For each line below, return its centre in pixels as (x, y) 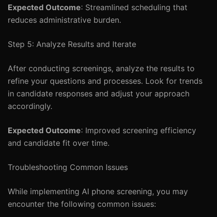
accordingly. (30, 106)
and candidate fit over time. (59, 143)
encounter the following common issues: (82, 204)
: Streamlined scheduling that (134, 7)
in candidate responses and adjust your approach (99, 93)
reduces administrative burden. (64, 20)
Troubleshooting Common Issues (68, 167)
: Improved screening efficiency (139, 130)
